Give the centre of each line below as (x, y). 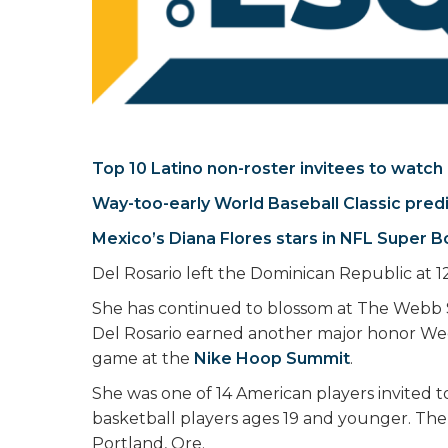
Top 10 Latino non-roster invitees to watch (267, 168)
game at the (143, 358)
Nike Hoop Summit (272, 358)
